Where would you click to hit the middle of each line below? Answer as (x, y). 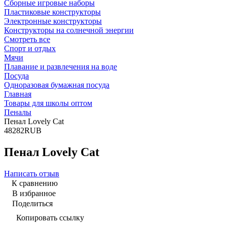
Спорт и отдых (30, 48)
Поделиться (32, 203)
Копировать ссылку (50, 217)
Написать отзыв (32, 173)
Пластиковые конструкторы (52, 12)
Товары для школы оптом (48, 103)
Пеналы (18, 112)
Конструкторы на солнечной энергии (69, 30)
